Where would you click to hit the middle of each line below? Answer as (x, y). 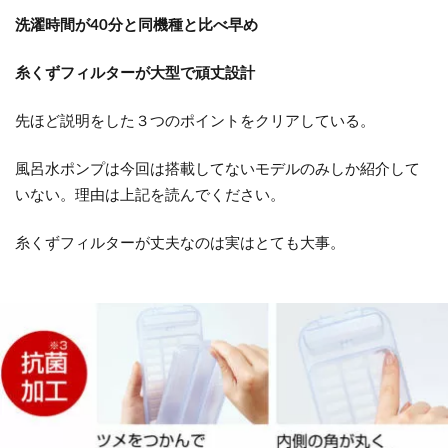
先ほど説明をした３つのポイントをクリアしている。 (195, 120)
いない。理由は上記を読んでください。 (150, 194)
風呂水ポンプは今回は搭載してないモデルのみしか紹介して (217, 168)
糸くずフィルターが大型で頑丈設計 (135, 72)
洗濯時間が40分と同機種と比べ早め (136, 24)
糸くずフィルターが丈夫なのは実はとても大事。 (180, 242)
